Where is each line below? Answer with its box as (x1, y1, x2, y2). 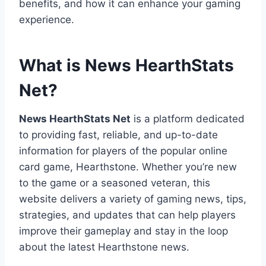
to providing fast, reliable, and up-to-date (19, 129, 218, 141)
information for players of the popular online (19, 145, 227, 157)
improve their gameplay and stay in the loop (19, 225, 228, 237)
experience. (19, 14, 74, 26)
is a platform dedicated (131, 113, 245, 125)
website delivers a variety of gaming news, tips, (19, 193, 246, 205)
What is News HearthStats (19, 55, 234, 76)
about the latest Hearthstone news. (19, 241, 189, 254)
